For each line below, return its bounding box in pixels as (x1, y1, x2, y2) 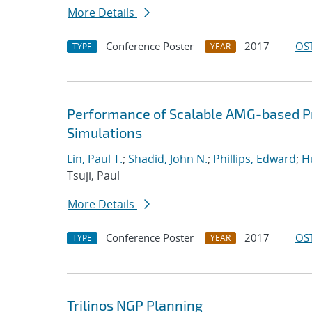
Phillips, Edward (213, 151, 296, 166)
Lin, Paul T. (67, 151, 123, 166)
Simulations (67, 124, 142, 141)
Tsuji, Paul (67, 168, 120, 183)
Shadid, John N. (128, 151, 208, 166)
